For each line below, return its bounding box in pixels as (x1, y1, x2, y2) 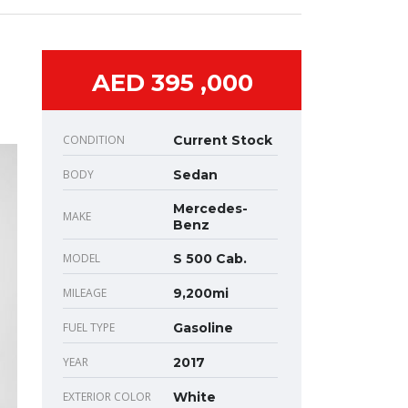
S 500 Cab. (173, 250, 247, 267)
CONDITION (63, 131, 125, 148)
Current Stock (173, 131, 272, 148)
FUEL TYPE (63, 319, 115, 335)
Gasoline (173, 319, 233, 336)
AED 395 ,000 (92, 67, 253, 97)
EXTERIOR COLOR (63, 388, 151, 404)
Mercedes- (173, 199, 248, 217)
